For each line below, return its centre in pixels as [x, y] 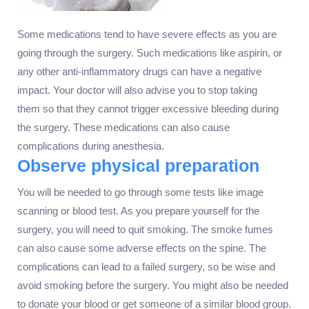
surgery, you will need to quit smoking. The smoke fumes [145, 230]
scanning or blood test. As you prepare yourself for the [138, 211]
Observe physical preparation [138, 166]
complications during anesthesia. [91, 146]
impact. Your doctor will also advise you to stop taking [137, 90]
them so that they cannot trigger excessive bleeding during [148, 109]
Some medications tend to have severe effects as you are [147, 34]
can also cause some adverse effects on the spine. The [142, 248]
